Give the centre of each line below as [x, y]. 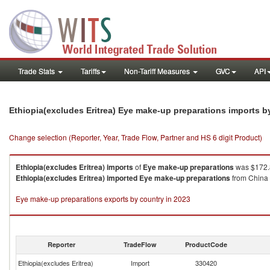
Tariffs [90, 71]
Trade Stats [37, 71]
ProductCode [206, 244]
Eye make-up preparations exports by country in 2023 [103, 199]
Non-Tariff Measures [158, 71]
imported [122, 178]
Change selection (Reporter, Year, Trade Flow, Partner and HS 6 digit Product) [136, 137]
